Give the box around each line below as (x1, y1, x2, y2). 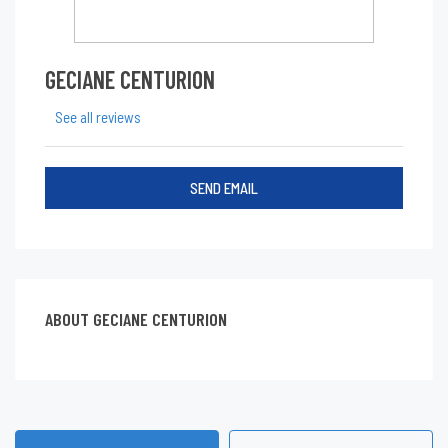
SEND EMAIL (190, 178, 258, 197)
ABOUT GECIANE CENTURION (45, 307, 227, 330)
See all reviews (55, 107, 141, 126)
